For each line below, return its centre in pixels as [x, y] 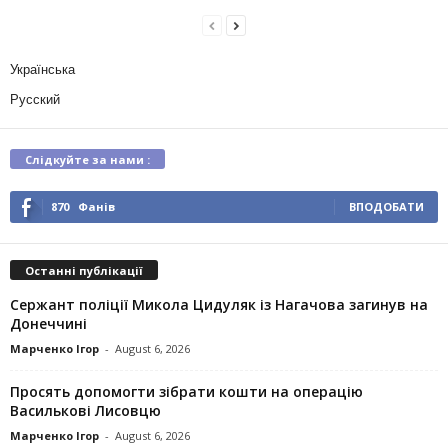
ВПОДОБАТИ [386, 206]
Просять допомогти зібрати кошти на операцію [186, 392]
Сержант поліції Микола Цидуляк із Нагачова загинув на [219, 305]
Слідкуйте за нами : [87, 159]
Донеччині [48, 324]
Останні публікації [84, 271]
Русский [35, 99]
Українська [42, 69]
